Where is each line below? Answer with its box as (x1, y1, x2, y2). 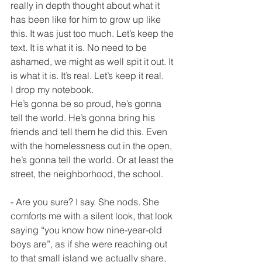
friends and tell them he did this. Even (11, 126, 170, 137)
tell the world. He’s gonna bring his (11, 112, 157, 123)
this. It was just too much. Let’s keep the (11, 27, 176, 39)
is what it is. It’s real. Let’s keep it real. (11, 70, 164, 81)
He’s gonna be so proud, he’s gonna (11, 98, 164, 109)
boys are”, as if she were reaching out (11, 238, 170, 250)
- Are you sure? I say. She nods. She (11, 196, 161, 208)
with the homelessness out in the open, (11, 140, 174, 151)
